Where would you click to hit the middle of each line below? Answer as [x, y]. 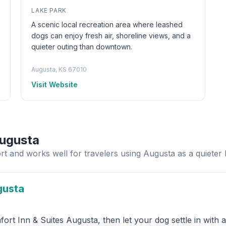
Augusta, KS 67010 [59, 69]
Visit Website [55, 84]
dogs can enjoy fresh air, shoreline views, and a [111, 36]
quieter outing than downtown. [82, 47]
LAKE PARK [49, 10]
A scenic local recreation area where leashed [107, 24]
